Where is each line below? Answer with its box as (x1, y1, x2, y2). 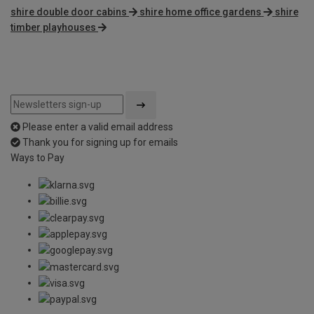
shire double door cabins (11, 6, 127, 18)
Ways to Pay (11, 151, 64, 163)
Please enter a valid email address (22, 121, 173, 132)
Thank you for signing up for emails (22, 136, 178, 148)
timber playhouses (11, 21, 96, 33)
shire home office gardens (139, 6, 262, 18)
